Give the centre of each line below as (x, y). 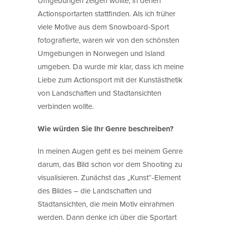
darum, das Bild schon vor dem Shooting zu (110, 164)
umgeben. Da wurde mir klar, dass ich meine (111, 66)
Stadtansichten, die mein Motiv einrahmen (106, 204)
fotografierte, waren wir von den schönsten (108, 40)
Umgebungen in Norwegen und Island (101, 53)
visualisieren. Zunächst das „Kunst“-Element (109, 177)
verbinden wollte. (66, 106)
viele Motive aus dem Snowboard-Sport (103, 26)
